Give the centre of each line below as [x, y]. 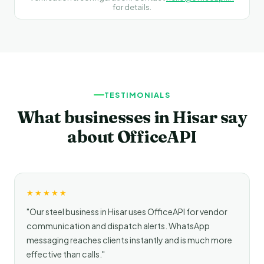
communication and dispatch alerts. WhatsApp [118, 225]
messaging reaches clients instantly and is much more [129, 240]
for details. [132, 7]
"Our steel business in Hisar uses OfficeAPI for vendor [127, 211]
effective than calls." [66, 254]
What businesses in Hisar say [132, 117]
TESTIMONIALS [137, 95]
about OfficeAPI [132, 136]
